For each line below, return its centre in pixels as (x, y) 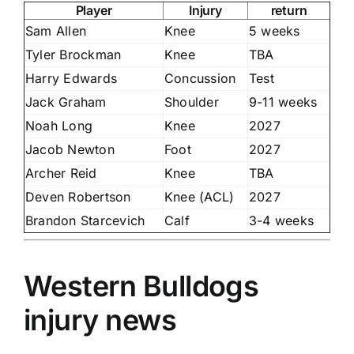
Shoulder (192, 102)
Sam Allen (56, 30)
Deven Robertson (78, 196)
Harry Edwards (72, 78)
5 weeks (275, 30)
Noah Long (59, 125)
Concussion (200, 78)
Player (94, 10)
